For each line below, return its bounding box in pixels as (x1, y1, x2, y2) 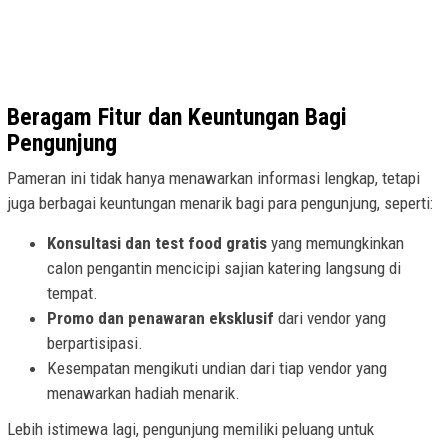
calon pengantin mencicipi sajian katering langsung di (47, 257, 401, 278)
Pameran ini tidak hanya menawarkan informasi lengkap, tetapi (7, 167, 420, 188)
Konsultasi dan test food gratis (47, 232, 267, 253)
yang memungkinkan (267, 232, 404, 253)
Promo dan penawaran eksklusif (47, 307, 274, 328)
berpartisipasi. (47, 332, 143, 353)
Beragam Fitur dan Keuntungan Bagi (7, 102, 347, 131)
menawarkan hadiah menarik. (47, 382, 240, 403)
